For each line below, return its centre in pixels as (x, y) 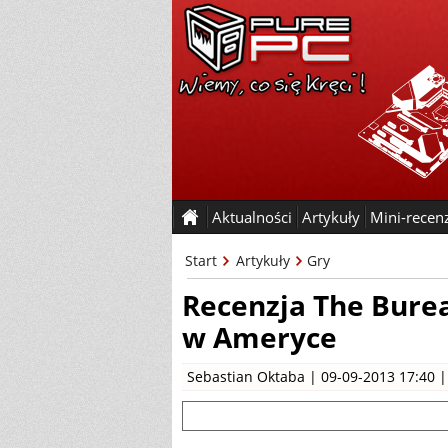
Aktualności (252, 217)
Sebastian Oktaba (246, 376)
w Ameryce (259, 337)
